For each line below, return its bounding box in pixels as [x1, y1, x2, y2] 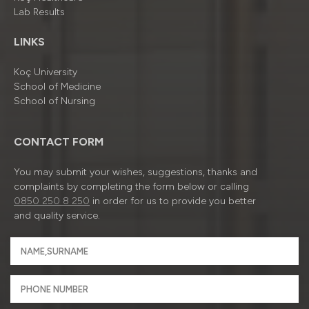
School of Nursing [14, 95, 95, 107]
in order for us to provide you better [90, 195, 256, 207]
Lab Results [14, 6, 65, 18]
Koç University [14, 66, 77, 78]
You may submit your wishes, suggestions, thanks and [14, 166, 257, 178]
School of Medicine [14, 81, 101, 92]
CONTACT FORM [14, 135, 103, 148]
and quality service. [14, 210, 100, 221]
